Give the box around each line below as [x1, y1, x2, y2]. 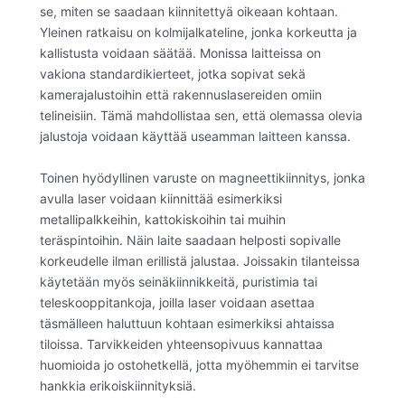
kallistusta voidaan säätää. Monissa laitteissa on [40, 45, 321, 61]
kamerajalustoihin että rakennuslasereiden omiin [40, 87, 322, 103]
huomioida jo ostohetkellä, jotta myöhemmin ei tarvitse [40, 356, 359, 372]
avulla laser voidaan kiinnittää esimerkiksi [40, 190, 282, 206]
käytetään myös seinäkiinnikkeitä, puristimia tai [40, 273, 317, 289]
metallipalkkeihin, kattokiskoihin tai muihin [40, 211, 286, 227]
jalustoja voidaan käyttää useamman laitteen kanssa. [40, 128, 351, 145]
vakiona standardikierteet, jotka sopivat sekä [40, 66, 306, 82]
